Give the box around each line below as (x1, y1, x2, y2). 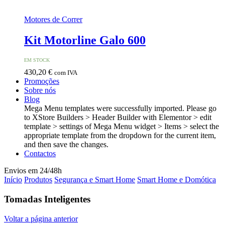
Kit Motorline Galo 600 (24, 34, 146, 47)
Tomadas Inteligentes (4, 194, 90, 205)
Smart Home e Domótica (137, 175, 216, 184)
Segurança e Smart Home (54, 175, 135, 184)
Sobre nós (24, 86, 56, 95)
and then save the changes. (24, 140, 108, 149)
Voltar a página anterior (4, 214, 78, 223)
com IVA (54, 69, 77, 77)
